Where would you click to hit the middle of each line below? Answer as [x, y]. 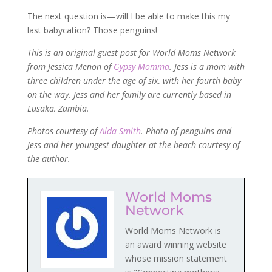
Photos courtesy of [63, 131]
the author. [50, 159]
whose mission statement [176, 259]
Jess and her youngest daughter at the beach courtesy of [133, 145]
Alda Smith [120, 131]
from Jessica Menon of [70, 67]
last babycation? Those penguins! [92, 30]
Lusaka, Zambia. [59, 109]
